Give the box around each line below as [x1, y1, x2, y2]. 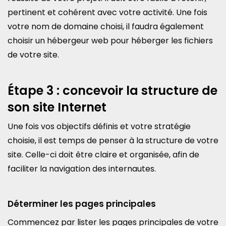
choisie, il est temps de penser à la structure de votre [8, 135, 218, 146]
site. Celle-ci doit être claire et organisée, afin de [8, 149, 199, 160]
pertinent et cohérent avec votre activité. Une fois [8, 7, 207, 18]
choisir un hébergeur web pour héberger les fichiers [8, 35, 213, 46]
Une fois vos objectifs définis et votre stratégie [8, 121, 191, 132]
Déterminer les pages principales [8, 198, 156, 210]
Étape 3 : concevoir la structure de [8, 82, 217, 99]
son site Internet [8, 99, 106, 116]
